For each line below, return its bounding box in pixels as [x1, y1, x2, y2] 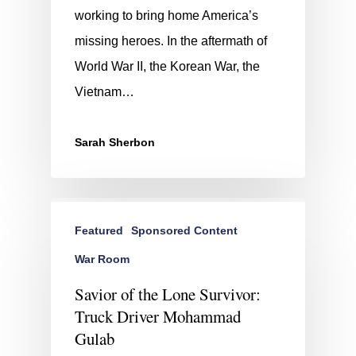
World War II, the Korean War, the [75, 60, 260, 74]
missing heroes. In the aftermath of [75, 34, 267, 48]
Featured [75, 224, 123, 238]
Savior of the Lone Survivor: [75, 283, 261, 306]
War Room [75, 253, 130, 266]
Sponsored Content [131, 224, 238, 238]
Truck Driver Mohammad [75, 305, 241, 328]
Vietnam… [75, 85, 134, 99]
